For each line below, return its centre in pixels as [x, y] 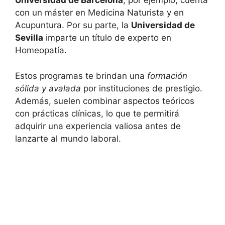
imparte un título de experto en [107, 38]
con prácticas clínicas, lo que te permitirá [97, 113]
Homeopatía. [41, 50]
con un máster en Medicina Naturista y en [99, 13]
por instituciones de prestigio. [142, 88]
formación [167, 76]
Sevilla [29, 38]
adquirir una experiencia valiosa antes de [98, 126]
